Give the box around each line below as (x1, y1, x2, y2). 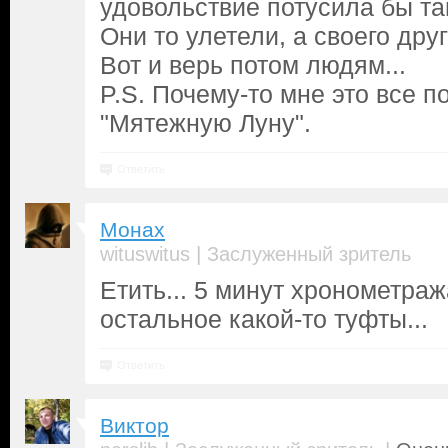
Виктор (100, 414, 169, 438)
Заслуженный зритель (207, 243, 411, 265)
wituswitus (100, 243, 190, 265)
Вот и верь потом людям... (100, 51, 406, 79)
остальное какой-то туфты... (100, 305, 428, 333)
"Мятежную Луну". (100, 109, 311, 137)
